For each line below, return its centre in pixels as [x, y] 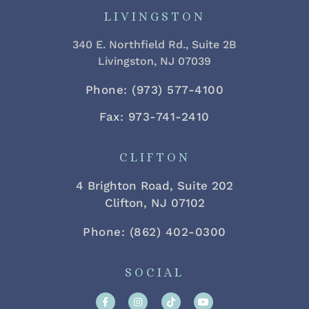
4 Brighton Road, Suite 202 [154, 185]
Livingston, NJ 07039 [154, 61]
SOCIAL [154, 272]
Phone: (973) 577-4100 [154, 89]
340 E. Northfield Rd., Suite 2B [154, 44]
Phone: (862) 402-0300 [154, 231]
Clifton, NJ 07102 [154, 202]
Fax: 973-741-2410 [154, 116]
